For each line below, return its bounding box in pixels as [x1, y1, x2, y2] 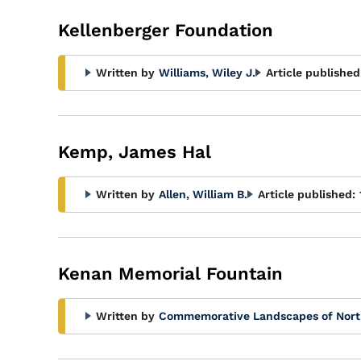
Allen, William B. [159, 188, 247, 201]
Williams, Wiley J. [159, 66, 255, 79]
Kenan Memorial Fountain [58, 263, 283, 284]
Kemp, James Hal [58, 142, 211, 162]
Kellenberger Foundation [58, 20, 273, 40]
